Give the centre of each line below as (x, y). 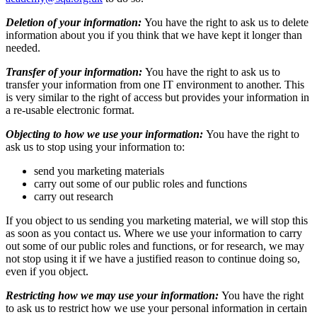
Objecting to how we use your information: (106, 134)
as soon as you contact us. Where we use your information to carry (154, 233)
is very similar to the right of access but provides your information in (157, 97)
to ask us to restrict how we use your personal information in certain (156, 308)
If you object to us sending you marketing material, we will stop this (157, 220)
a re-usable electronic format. (70, 110)
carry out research (74, 196)
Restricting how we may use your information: (114, 295)
